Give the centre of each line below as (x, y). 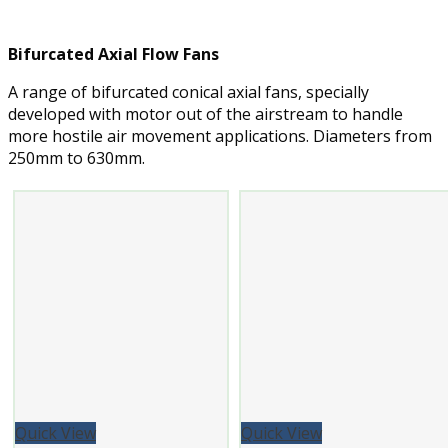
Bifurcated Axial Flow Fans (113, 53)
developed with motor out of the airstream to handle (205, 113)
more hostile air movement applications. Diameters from (220, 135)
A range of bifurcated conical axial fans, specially (188, 91)
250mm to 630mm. (76, 157)
